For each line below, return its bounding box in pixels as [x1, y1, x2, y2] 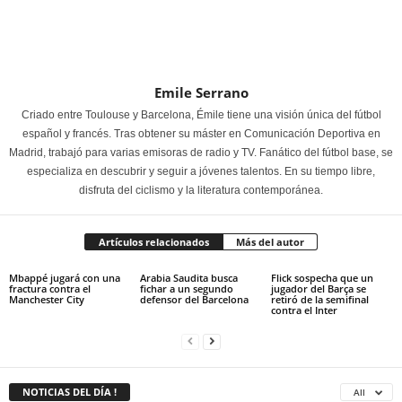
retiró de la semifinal [270, 292, 369, 306]
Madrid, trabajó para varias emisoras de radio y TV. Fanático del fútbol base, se [9, 145, 393, 159]
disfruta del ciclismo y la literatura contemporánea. [79, 183, 323, 197]
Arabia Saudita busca [139, 270, 238, 284]
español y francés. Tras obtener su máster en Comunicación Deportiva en [22, 127, 380, 140]
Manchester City [9, 292, 84, 306]
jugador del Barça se [270, 281, 366, 295]
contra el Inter [270, 302, 337, 317]
